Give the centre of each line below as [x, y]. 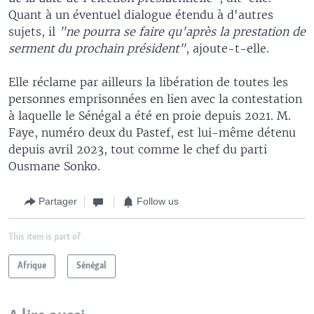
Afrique [32, 266]
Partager [58, 201]
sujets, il [32, 31]
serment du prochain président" [97, 48]
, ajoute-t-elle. [227, 48]
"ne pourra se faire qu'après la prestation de [180, 31]
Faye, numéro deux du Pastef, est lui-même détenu [152, 132]
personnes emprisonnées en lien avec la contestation [155, 98]
